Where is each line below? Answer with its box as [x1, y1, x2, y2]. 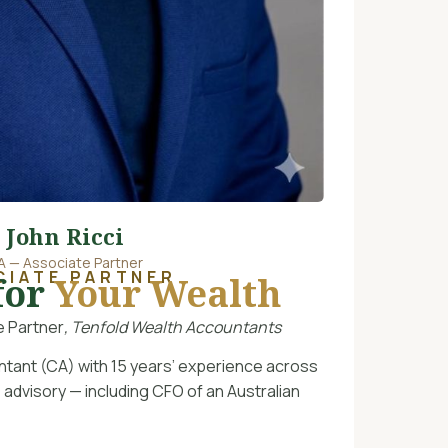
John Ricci [5, 221, 124, 252]
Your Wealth [54, 268, 282, 318]
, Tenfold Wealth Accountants [64, 315, 281, 338]
